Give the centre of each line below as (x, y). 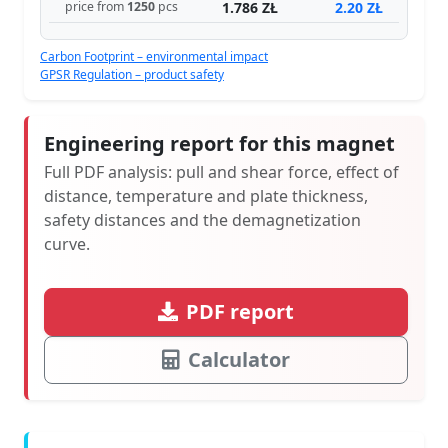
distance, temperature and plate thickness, (206, 195)
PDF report (240, 311)
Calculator (239, 359)
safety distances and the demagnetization (202, 219)
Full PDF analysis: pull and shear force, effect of (221, 171)
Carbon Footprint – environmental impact (154, 56)
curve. (67, 243)
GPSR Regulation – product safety (132, 74)
